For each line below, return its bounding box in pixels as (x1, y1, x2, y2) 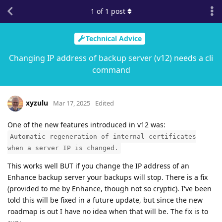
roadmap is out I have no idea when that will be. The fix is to (7, 206, 208, 216)
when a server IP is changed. (7, 144, 118, 152)
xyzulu (26, 98, 48, 108)
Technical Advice (86, 34, 142, 44)
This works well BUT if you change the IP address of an (7, 161, 189, 170)
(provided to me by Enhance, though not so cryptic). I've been (7, 183, 212, 193)
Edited (95, 98, 114, 108)
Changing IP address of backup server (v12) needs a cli (9, 52, 213, 63)
